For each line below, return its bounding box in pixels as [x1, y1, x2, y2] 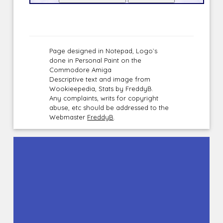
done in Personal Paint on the [49, 56, 142, 65]
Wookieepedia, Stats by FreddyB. [49, 85, 154, 93]
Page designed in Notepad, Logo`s [49, 47, 158, 55]
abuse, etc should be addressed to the [49, 104, 169, 112]
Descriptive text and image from [49, 75, 151, 84]
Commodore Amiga [49, 66, 112, 74]
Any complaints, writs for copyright [49, 94, 159, 103]
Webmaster [49, 113, 88, 121]
